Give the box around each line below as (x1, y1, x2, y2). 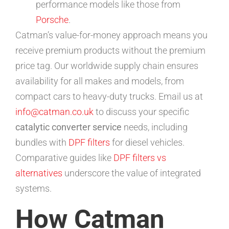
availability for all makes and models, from (15, 75, 184, 86)
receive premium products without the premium (15, 44, 205, 56)
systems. (15, 182, 52, 194)
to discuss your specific (94, 106, 189, 117)
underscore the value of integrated (62, 167, 201, 178)
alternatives (15, 167, 62, 178)
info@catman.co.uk (15, 106, 94, 117)
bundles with (15, 136, 68, 148)
